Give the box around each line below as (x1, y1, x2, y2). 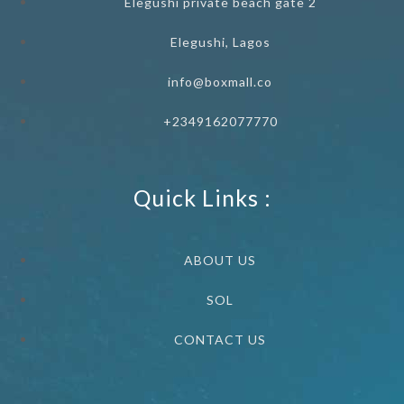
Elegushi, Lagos (170, 34, 271, 50)
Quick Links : (133, 184, 271, 212)
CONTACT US (174, 332, 266, 348)
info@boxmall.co (168, 74, 272, 90)
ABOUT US (184, 252, 256, 269)
